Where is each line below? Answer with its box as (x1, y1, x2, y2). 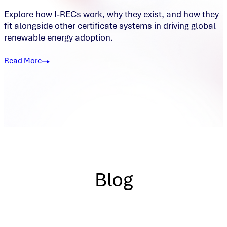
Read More (4, 56, 42, 66)
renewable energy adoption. (4, 32, 113, 44)
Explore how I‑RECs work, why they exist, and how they (4, 9, 219, 20)
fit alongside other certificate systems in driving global (4, 20, 216, 32)
